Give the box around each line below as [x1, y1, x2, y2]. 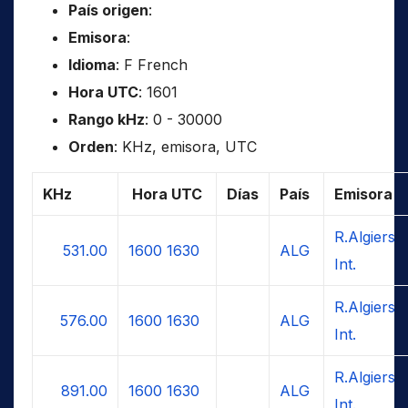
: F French [116, 55, 188, 74]
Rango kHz [68, 109, 145, 128]
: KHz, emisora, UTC [114, 137, 257, 156]
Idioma [68, 55, 116, 74]
